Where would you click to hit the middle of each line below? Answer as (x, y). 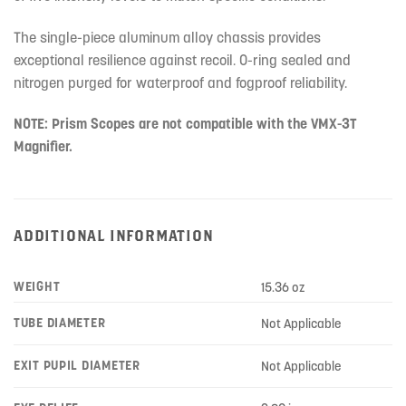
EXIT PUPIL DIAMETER (77, 366)
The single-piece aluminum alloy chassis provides (167, 37)
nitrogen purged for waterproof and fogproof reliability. (180, 82)
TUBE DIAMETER (60, 323)
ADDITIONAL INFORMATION (114, 236)
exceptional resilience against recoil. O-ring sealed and (182, 59)
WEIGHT (37, 287)
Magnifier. (43, 146)
